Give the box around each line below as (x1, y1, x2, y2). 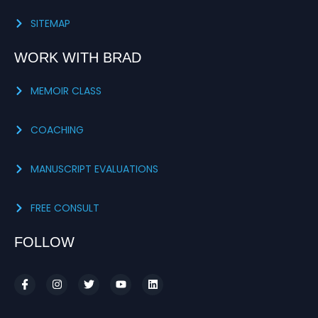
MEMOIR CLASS (30, 83, 102, 98)
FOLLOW (14, 234, 75, 250)
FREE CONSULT (30, 200, 99, 215)
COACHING (30, 122, 84, 137)
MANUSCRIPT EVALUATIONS (30, 161, 158, 176)
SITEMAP (30, 16, 70, 31)
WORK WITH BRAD (14, 49, 141, 65)
